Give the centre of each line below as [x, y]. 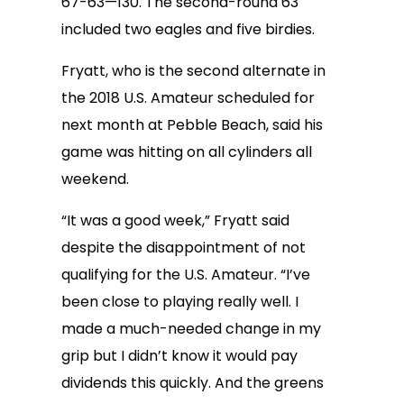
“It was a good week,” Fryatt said [175, 220]
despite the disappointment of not [184, 248]
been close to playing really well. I [180, 302]
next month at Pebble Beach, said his [192, 125]
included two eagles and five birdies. [188, 29]
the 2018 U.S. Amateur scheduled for [188, 98]
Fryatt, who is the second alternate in [193, 71]
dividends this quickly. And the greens [193, 383]
